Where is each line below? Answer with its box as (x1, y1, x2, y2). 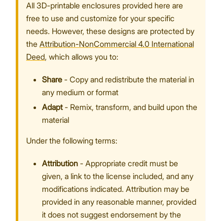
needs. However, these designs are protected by (26, 26, 194, 37)
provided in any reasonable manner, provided (42, 197, 196, 207)
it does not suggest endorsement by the (42, 210, 181, 220)
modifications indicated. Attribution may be (42, 184, 189, 194)
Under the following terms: (26, 136, 117, 146)
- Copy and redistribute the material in (62, 74, 194, 85)
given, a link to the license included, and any (42, 171, 193, 182)
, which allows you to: (45, 52, 118, 62)
